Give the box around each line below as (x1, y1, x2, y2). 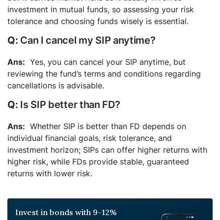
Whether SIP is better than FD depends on (30, 121, 186, 131)
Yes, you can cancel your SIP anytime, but (30, 56, 186, 67)
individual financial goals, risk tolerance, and (7, 133, 172, 143)
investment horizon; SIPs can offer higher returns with (7, 144, 207, 155)
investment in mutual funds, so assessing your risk (7, 4, 194, 14)
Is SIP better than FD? (20, 98, 120, 110)
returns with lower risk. (7, 168, 92, 178)
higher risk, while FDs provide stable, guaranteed (7, 156, 189, 166)
